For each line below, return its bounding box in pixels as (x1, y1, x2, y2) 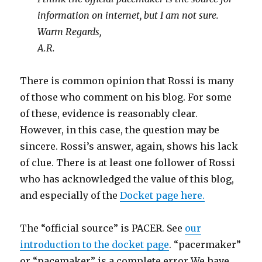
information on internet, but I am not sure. (37, 9, 219, 21)
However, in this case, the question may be (20, 123, 220, 136)
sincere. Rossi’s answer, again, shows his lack (20, 140, 239, 152)
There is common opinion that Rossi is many (20, 74, 235, 87)
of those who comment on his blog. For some (20, 91, 232, 103)
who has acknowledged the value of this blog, (20, 173, 235, 185)
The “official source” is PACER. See (20, 222, 185, 234)
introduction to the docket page (20, 238, 170, 250)
